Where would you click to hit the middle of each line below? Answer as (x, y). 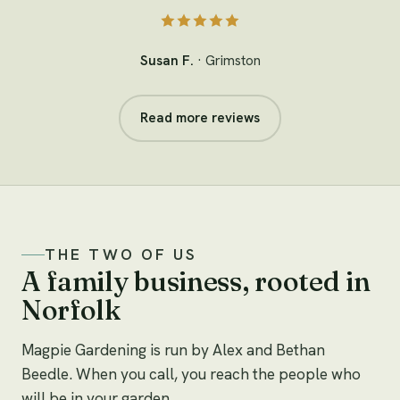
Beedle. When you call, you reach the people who (191, 374)
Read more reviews (200, 118)
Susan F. (168, 61)
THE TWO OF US (121, 254)
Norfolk (71, 309)
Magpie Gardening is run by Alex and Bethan (173, 350)
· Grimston (229, 61)
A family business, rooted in (196, 281)
